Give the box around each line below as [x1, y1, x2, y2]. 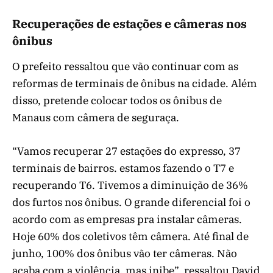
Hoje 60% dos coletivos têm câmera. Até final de [12, 229, 249, 243]
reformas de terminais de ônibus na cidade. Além [12, 77, 257, 91]
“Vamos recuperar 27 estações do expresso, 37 [12, 144, 241, 158]
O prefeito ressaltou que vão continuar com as [12, 60, 238, 74]
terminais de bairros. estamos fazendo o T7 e [12, 161, 234, 175]
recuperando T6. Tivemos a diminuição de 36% [12, 178, 248, 192]
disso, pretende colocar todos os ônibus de [12, 94, 222, 108]
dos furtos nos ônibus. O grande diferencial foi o [12, 195, 250, 209]
